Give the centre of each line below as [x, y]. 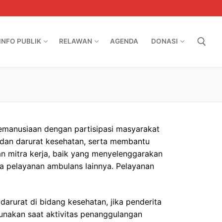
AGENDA [124, 41]
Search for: [91, 83]
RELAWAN [76, 41]
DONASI [165, 41]
